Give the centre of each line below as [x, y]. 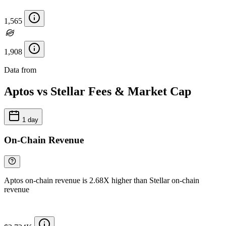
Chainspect [56, 70]
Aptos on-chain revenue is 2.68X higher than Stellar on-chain [102, 180]
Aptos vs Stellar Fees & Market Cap [98, 92]
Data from [21, 70]
